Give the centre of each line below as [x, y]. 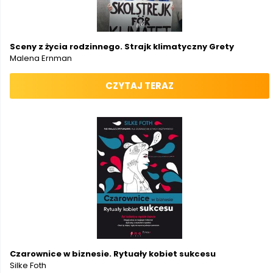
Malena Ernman [41, 58]
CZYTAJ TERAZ [140, 86]
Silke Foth [28, 265]
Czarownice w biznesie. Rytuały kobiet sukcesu [113, 254]
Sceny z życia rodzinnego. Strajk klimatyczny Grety [122, 47]
